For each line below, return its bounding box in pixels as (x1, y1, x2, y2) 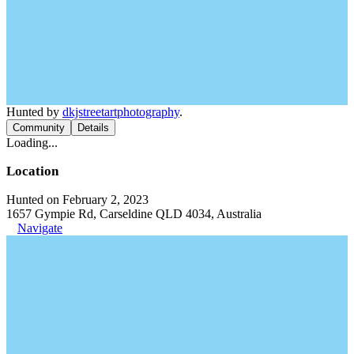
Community (13, 122, 65, 134)
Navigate (17, 221, 62, 235)
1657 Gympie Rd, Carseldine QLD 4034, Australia (6, 207, 262, 220)
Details (77, 122, 109, 134)
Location (6, 164, 58, 179)
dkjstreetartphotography (62, 105, 179, 119)
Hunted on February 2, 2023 (6, 193, 149, 206)
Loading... (6, 136, 58, 149)
